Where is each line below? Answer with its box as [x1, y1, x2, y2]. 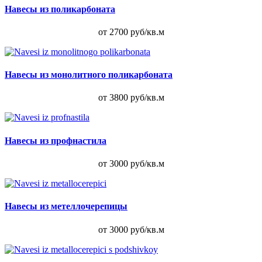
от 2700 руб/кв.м [98, 26, 164, 37]
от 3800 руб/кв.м [98, 92, 164, 103]
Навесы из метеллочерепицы [5, 201, 127, 212]
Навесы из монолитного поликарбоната [5, 70, 173, 80]
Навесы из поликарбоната [5, 4, 115, 14]
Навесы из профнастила [5, 135, 106, 146]
